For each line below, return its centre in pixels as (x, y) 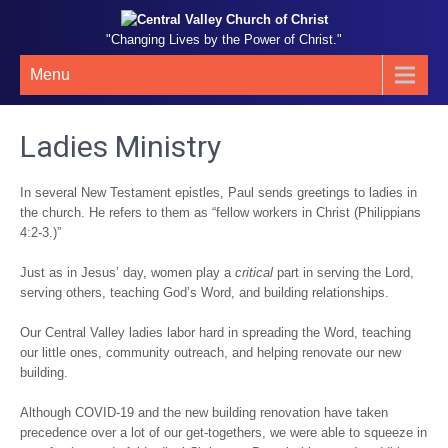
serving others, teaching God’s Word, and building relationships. (204, 292)
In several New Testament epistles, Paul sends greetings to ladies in (218, 192)
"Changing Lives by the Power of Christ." (224, 39)
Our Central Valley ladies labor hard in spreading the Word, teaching (215, 332)
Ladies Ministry (120, 146)
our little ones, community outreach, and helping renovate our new (210, 352)
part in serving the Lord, (343, 272)
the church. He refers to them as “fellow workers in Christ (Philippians (220, 212)
